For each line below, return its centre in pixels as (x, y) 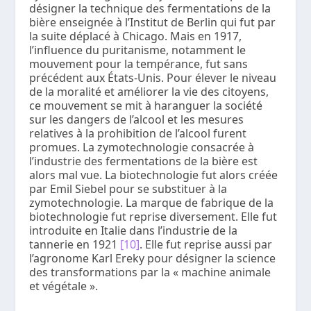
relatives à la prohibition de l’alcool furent (138, 133)
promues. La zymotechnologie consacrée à (142, 147)
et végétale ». (64, 286)
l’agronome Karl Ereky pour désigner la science (153, 258)
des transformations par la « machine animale (150, 272)
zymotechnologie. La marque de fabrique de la (152, 202)
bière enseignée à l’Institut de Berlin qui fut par (153, 22)
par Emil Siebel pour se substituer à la (128, 188)
